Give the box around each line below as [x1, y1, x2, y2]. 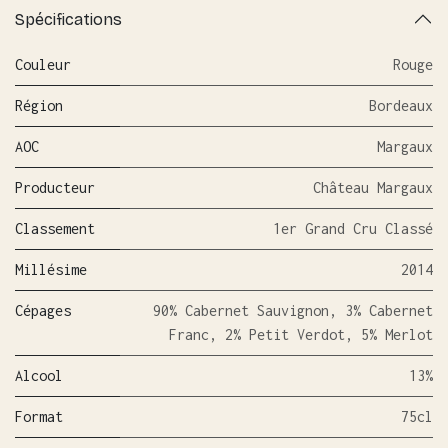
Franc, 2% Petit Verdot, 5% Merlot [169, 326, 433, 344]
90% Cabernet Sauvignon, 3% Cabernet [153, 302, 433, 320]
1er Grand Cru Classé [273, 220, 433, 238]
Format [15, 408, 63, 426]
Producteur [15, 179, 95, 197]
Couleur [15, 56, 71, 74]
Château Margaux [313, 179, 433, 197]
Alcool [15, 367, 63, 385]
